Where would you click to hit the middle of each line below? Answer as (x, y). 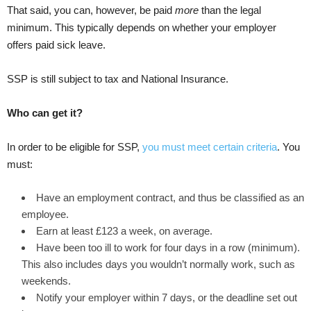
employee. (45, 215)
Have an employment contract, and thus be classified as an (170, 198)
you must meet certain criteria (210, 147)
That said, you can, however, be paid (91, 10)
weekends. (46, 281)
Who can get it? (45, 113)
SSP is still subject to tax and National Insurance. (118, 79)
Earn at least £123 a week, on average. (124, 231)
